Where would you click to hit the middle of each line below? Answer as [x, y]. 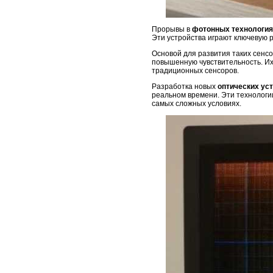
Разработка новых [185, 87]
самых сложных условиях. [197, 104]
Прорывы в [172, 30]
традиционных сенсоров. [195, 71]
